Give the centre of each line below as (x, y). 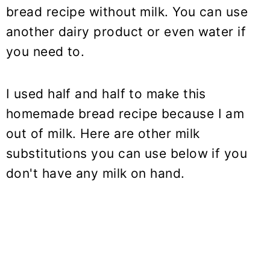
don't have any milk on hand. (96, 173)
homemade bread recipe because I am (125, 113)
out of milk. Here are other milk (103, 133)
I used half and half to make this (106, 93)
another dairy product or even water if (126, 31)
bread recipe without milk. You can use (127, 11)
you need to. (46, 51)
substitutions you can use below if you (127, 153)
